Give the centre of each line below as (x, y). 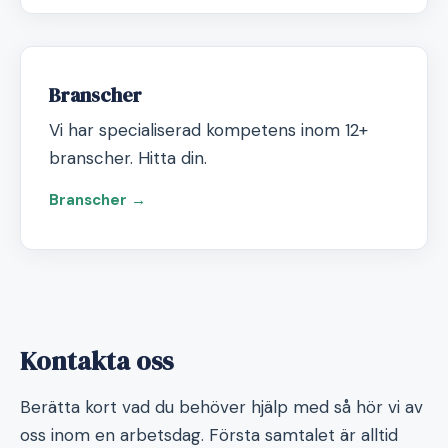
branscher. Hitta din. (128, 158)
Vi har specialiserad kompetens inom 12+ (208, 130)
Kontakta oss (96, 361)
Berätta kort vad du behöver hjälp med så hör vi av (221, 407)
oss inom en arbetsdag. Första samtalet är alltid (209, 435)
